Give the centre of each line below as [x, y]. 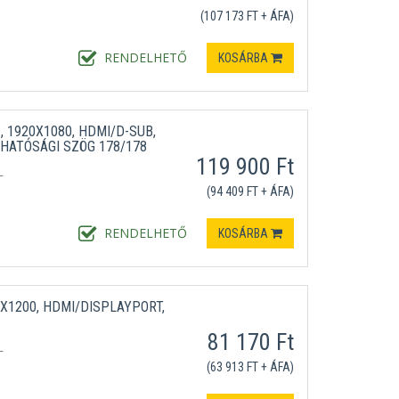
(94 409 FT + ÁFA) [250, 191]
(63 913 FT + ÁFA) [250, 367]
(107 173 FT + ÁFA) [247, 16]
